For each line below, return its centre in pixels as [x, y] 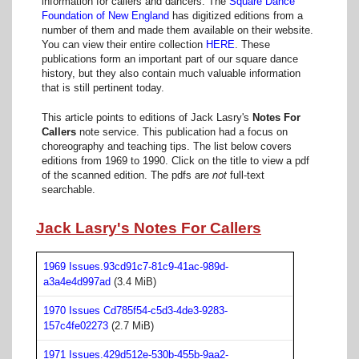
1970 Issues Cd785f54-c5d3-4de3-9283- [135, 310]
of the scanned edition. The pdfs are [127, 175]
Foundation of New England [105, 15]
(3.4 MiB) [133, 281]
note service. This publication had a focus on [182, 132]
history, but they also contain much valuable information [171, 73]
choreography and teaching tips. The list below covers [166, 147]
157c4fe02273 [76, 325]
